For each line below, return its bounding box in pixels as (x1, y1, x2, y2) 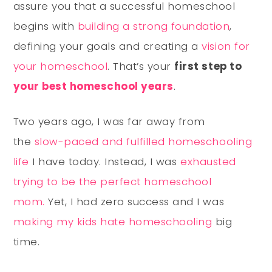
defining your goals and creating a (13, 38, 202, 53)
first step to (174, 58, 242, 73)
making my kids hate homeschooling (13, 214, 212, 229)
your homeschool (13, 58, 108, 73)
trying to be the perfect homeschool (13, 174, 212, 189)
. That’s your (107, 58, 175, 73)
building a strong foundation (77, 18, 230, 33)
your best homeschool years (13, 78, 174, 93)
